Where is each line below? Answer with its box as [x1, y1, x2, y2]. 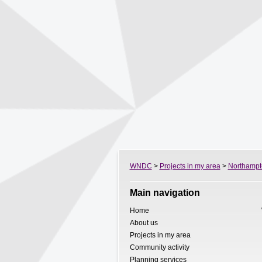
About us [129, 219, 158, 227]
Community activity [129, 243, 189, 251]
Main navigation [129, 188, 200, 198]
